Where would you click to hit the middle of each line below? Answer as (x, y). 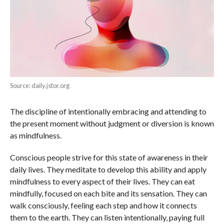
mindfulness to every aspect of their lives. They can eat (102, 181)
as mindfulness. (35, 135)
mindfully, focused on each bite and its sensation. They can (108, 193)
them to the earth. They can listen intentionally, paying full (107, 217)
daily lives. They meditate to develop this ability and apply (108, 169)
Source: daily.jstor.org (39, 85)
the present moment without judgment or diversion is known (112, 123)
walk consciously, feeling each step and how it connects (103, 205)
